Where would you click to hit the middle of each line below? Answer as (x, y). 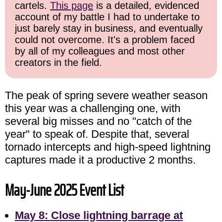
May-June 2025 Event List (64, 191)
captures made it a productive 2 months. (100, 160)
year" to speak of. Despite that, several (97, 134)
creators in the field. (58, 63)
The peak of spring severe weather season (106, 96)
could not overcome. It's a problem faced (105, 40)
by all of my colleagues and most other (100, 51)
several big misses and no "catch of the (98, 121)
